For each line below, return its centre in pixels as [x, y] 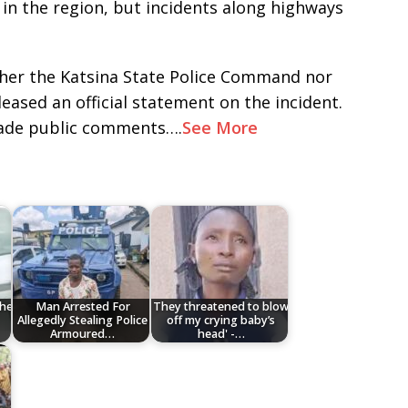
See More [222, 128]
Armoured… [83, 334]
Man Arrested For [82, 307]
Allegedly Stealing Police [83, 321]
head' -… [221, 334]
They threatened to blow [221, 307]
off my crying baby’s [221, 321]
